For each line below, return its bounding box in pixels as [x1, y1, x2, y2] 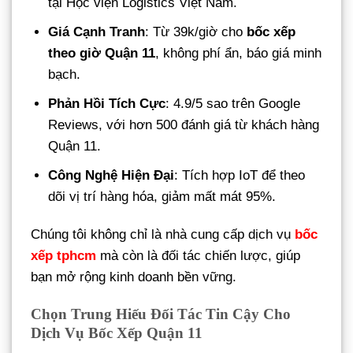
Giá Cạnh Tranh [48, 24, 146, 39]
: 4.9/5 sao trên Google [165, 96, 301, 112]
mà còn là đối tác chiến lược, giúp [96, 248, 300, 264]
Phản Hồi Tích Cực [48, 96, 166, 112]
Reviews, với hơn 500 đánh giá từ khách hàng [48, 117, 320, 133]
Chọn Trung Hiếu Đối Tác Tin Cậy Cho [31, 306, 291, 323]
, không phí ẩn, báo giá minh [155, 45, 322, 61]
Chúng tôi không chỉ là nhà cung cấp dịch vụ [31, 227, 295, 243]
